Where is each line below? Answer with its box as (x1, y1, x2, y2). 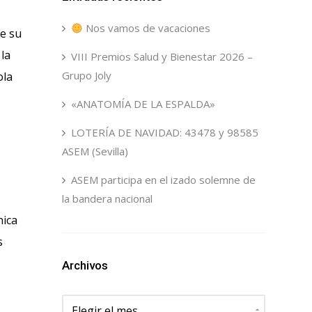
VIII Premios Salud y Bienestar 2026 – (70, 49, 253, 63)
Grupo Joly (61, 68, 111, 82)
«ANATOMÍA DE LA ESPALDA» (70, 97, 215, 111)
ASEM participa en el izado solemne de (70, 173, 256, 187)
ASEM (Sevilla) (61, 144, 128, 158)
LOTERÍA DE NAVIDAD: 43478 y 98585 (70, 125, 258, 139)
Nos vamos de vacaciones (82, 21, 210, 35)
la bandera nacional (61, 192, 153, 205)
